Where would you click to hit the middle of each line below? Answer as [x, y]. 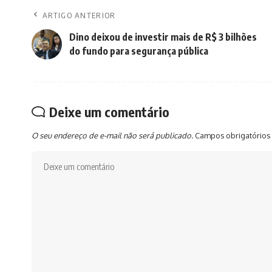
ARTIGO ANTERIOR [79, 15]
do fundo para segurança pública [139, 51]
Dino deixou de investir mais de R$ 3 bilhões [163, 37]
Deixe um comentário [109, 112]
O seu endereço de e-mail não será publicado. [112, 136]
